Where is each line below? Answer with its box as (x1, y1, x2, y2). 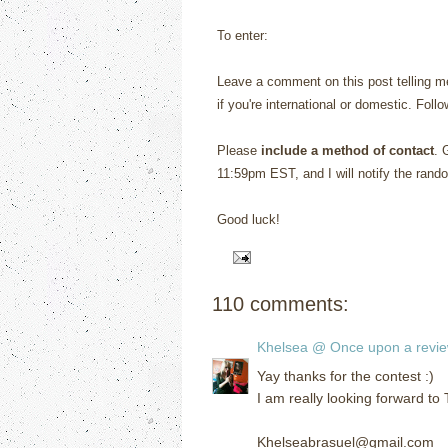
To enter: (217, 28, 268, 43)
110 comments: (212, 292, 349, 315)
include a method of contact (261, 143, 434, 158)
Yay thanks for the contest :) (257, 367, 434, 384)
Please (217, 143, 261, 158)
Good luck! (217, 212, 280, 227)
